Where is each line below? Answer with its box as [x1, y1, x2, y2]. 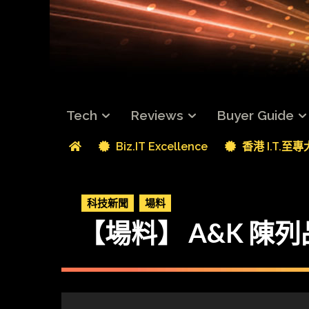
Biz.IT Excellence [113, 139, 208, 153]
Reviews [130, 108, 183, 123]
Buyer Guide [217, 108, 294, 123]
